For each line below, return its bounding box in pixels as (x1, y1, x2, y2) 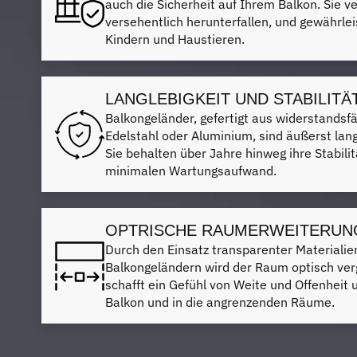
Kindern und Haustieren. (105, 31, 245, 47)
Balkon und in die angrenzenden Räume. (105, 294, 335, 310)
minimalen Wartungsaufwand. (105, 163, 277, 178)
